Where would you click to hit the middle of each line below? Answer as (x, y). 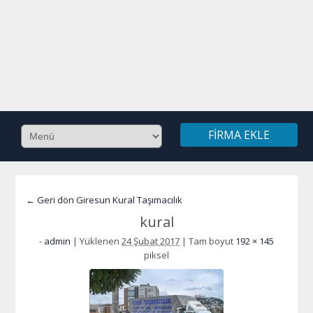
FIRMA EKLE (239, 135)
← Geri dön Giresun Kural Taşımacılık (104, 200)
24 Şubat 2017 (151, 241)
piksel (156, 255)
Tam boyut (211, 241)
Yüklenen (100, 241)
